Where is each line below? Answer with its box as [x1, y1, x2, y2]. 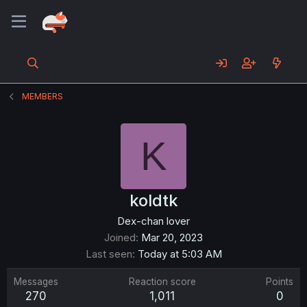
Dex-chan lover [117, 214, 190, 228]
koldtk [129, 191, 178, 210]
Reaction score [128, 276, 196, 287]
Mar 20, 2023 [141, 231, 203, 244]
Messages [14, 276, 58, 287]
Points [266, 276, 293, 287]
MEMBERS [22, 91, 64, 101]
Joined [104, 231, 136, 244]
